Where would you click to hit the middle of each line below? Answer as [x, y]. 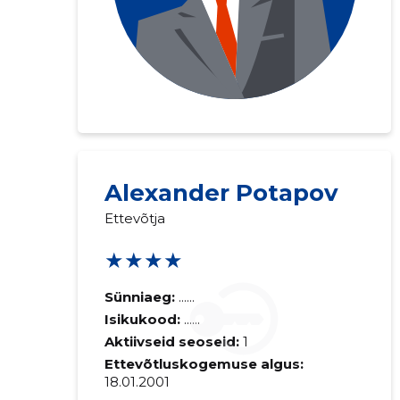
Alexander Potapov [221, 193]
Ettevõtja [134, 218]
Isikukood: [144, 319]
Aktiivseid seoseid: [171, 342]
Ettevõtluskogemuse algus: [204, 364]
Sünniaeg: [139, 297]
